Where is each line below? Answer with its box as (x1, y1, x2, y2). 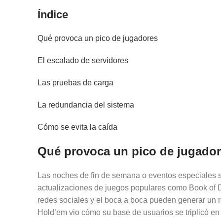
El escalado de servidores (37, 56, 128, 65)
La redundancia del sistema (37, 101, 134, 109)
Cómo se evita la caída (37, 123, 117, 131)
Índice (37, 8, 68, 21)
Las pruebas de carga (37, 78, 113, 87)
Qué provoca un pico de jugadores (37, 34, 158, 42)
